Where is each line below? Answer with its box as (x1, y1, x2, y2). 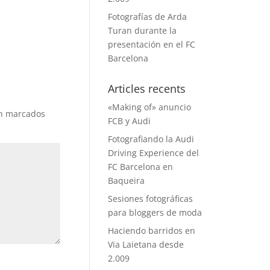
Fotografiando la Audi (108, 133, 195, 145)
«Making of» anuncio (108, 101, 192, 113)
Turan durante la (108, 25, 177, 36)
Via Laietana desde (108, 239, 184, 250)
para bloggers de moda (108, 207, 202, 218)
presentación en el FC (108, 39, 196, 50)
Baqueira (108, 175, 145, 186)
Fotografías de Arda (108, 11, 187, 22)
